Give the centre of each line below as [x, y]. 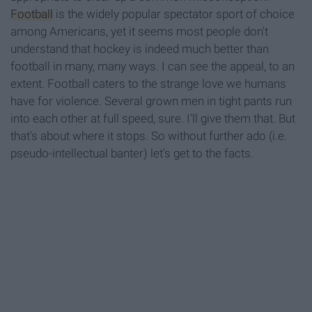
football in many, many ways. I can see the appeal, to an [153, 67]
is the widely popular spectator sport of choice [174, 14]
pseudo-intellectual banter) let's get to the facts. [132, 154]
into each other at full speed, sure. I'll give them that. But [153, 119]
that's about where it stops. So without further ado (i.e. [149, 136]
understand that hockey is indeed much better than [140, 49]
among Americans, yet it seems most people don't [139, 32]
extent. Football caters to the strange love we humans [148, 84]
